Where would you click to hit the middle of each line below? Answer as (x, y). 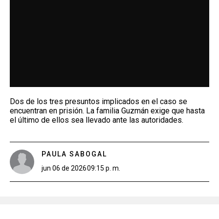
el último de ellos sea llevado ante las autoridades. (97, 120)
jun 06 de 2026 (64, 168)
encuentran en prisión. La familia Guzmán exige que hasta (107, 110)
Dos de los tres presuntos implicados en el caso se (99, 101)
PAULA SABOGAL (74, 154)
